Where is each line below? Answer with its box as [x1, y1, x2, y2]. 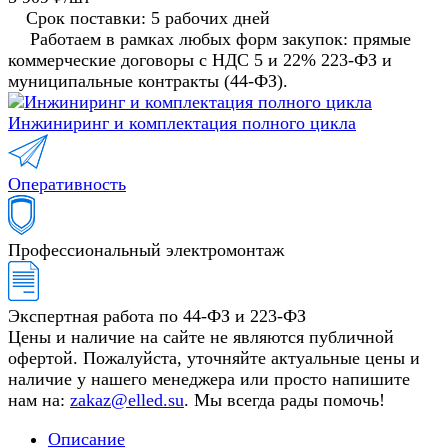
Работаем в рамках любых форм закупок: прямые [30, 29, 411, 50]
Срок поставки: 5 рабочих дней [26, 8, 270, 29]
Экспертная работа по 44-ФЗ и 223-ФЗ [8, 306, 306, 327]
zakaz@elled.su [70, 390, 184, 411]
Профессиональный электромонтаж [8, 240, 284, 261]
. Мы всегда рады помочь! [184, 390, 385, 411]
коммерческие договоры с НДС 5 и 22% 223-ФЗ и [8, 50, 392, 71]
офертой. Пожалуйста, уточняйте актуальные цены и [8, 348, 420, 369]
